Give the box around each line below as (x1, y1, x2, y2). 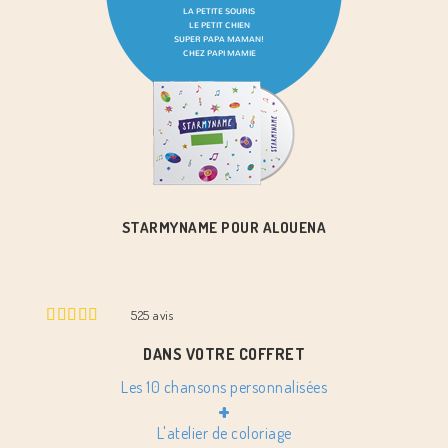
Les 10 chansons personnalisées (121, 377, 327, 397)
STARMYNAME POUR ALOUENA (121, 218, 327, 237)
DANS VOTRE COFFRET (143, 344, 305, 364)
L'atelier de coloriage (156, 423, 292, 443)
